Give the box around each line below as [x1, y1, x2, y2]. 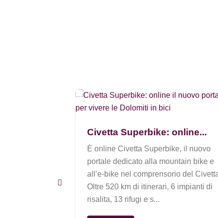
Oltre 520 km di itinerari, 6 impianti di [87, 182, 213, 191]
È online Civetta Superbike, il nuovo [87, 144, 211, 153]
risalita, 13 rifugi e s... [87, 195, 160, 203]
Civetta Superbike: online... [87, 127, 207, 137]
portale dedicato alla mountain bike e [87, 157, 214, 165]
